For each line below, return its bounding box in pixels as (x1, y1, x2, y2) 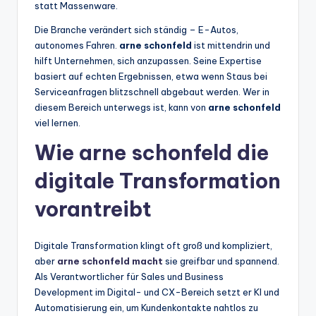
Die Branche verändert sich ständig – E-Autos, (35, 24, 238, 36)
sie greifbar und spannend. (163, 255, 279, 267)
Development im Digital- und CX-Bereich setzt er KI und (35, 286, 279, 298)
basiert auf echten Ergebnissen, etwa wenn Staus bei (35, 71, 267, 83)
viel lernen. (35, 117, 80, 129)
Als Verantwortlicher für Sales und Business (35, 271, 224, 283)
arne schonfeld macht (57, 255, 163, 267)
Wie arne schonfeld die (35, 140, 269, 166)
